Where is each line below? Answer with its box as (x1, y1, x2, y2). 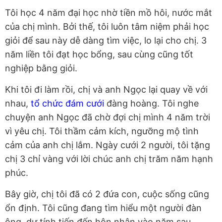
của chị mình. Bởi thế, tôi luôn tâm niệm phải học (5, 21, 209, 32)
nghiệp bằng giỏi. (5, 63, 77, 74)
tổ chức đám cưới (31, 98, 104, 109)
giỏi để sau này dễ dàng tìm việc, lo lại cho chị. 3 (5, 35, 207, 46)
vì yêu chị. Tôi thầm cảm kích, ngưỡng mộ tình (5, 126, 199, 137)
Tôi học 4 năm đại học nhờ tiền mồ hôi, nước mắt (5, 7, 212, 18)
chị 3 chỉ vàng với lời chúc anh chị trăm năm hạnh (5, 154, 213, 165)
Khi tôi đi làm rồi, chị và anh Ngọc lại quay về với (5, 84, 208, 95)
